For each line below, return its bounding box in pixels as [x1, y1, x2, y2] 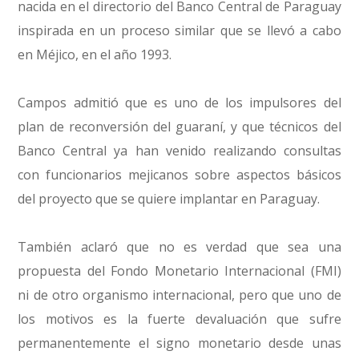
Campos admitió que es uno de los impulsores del [18, 94, 341, 111]
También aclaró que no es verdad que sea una [18, 238, 341, 256]
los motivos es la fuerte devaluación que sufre [18, 310, 341, 328]
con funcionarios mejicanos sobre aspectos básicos [18, 166, 341, 184]
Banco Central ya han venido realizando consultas [18, 142, 341, 159]
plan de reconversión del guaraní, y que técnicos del [18, 118, 341, 135]
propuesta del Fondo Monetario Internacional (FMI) [18, 262, 341, 280]
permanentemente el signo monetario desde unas [18, 334, 341, 352]
